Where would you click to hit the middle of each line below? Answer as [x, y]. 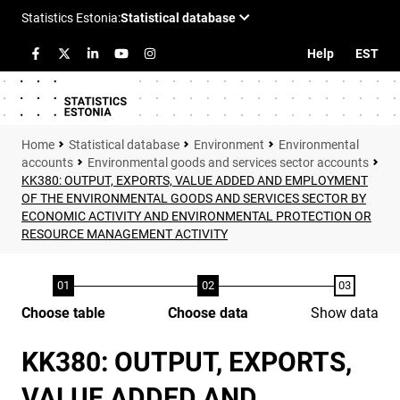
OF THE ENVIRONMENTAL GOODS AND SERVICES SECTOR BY [194, 198]
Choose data [208, 313]
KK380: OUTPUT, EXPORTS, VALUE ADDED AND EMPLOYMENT [195, 180]
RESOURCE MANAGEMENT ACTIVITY [125, 234]
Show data [345, 313]
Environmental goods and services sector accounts [228, 162]
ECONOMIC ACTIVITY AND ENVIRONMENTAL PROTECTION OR [196, 216]
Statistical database [124, 145]
